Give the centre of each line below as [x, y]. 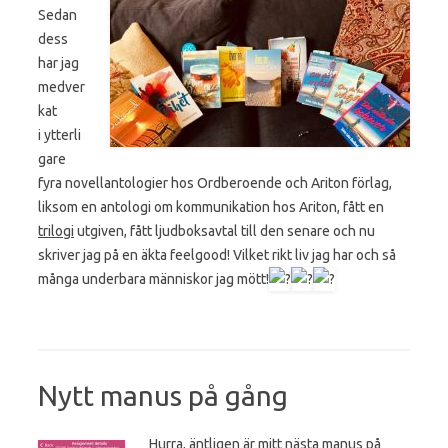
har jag [58, 62]
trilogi [56, 230]
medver [61, 86]
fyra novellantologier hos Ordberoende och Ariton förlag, [215, 182]
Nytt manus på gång [163, 395]
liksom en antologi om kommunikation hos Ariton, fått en [211, 206]
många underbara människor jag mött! [153, 278]
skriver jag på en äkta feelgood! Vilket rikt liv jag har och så [217, 254]
